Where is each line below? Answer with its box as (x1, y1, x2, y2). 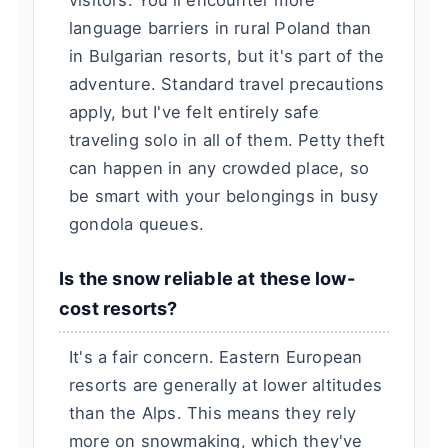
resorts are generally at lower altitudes (69, 375, 383, 396)
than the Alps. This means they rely (69, 403, 356, 424)
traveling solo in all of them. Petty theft (69, 130, 386, 151)
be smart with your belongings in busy (69, 186, 379, 207)
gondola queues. (69, 214, 204, 235)
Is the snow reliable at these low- (59, 267, 355, 290)
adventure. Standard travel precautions (69, 74, 385, 95)
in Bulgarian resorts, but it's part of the (69, 46, 385, 67)
